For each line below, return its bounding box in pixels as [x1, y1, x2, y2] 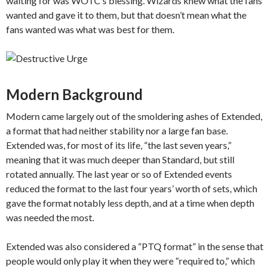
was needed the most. [6, 212, 94, 224]
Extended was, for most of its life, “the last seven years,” [6, 139, 231, 151]
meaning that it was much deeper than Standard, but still [6, 154, 234, 166]
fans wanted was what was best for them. [6, 24, 174, 36]
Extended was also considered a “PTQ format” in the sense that [6, 240, 263, 253]
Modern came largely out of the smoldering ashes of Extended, [6, 110, 262, 122]
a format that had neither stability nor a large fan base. [6, 125, 228, 137]
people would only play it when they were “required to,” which [6, 255, 255, 267]
